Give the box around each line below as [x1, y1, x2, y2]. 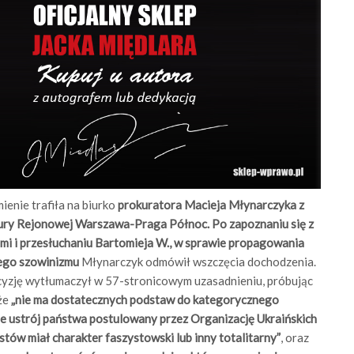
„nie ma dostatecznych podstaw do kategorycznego [11, 292, 279, 307]
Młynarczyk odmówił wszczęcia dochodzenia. [81, 254, 316, 269]
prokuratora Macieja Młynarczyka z [118, 198, 304, 213]
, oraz [281, 330, 309, 345]
